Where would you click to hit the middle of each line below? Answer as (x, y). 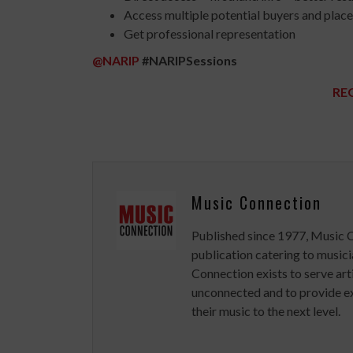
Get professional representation (210, 34)
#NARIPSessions (188, 61)
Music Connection (256, 203)
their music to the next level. (266, 311)
